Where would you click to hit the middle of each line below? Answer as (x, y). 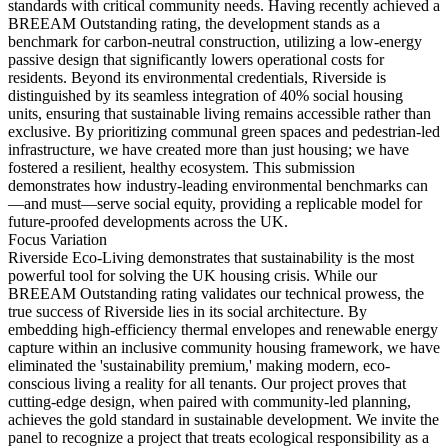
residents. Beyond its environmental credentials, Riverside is (197, 77)
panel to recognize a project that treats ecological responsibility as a (218, 437)
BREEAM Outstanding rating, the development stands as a (194, 23)
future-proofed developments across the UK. (148, 221)
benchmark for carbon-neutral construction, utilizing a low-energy (215, 41)
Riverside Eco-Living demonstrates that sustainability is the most (211, 257)
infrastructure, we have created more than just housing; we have (208, 149)
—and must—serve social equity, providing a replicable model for (215, 203)
